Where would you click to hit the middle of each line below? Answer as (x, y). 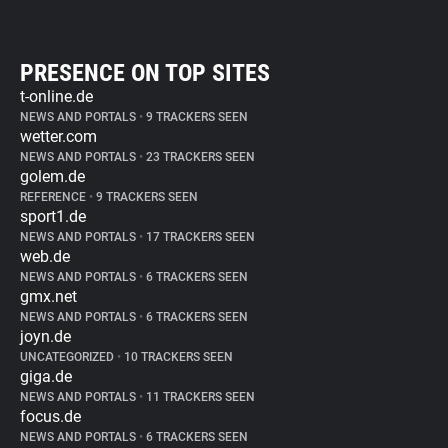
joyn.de (45, 336)
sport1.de (53, 216)
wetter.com (58, 136)
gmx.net (48, 296)
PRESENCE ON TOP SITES (145, 73)
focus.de (50, 416)
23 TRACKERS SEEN (199, 157)
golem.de (52, 176)
